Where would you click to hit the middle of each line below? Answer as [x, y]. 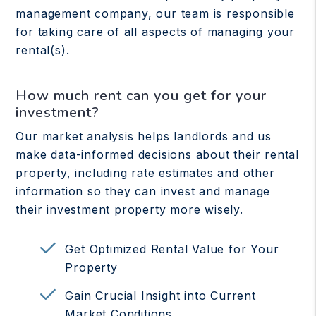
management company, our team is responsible [155, 13]
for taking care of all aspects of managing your [155, 32]
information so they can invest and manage [143, 191]
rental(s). [43, 50]
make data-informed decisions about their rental [157, 154]
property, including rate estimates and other [145, 173]
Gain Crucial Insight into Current [160, 296]
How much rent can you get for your [141, 96]
